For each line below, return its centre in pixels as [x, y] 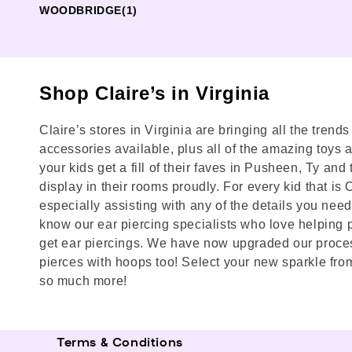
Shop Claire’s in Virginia [154, 93]
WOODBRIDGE [81, 10]
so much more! [83, 281]
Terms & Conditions [120, 341]
